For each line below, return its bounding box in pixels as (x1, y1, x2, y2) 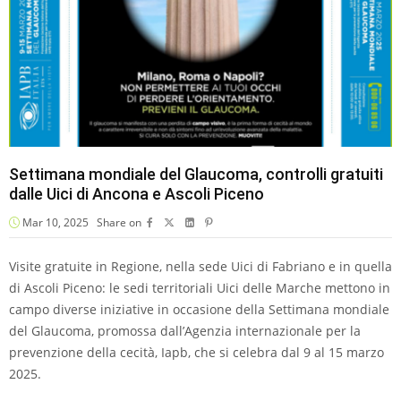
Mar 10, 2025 (20, 215, 89, 231)
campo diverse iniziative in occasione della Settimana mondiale (9, 301, 389, 319)
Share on (97, 215, 141, 231)
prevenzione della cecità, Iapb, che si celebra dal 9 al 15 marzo (9, 344, 384, 362)
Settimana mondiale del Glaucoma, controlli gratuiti (9, 165, 383, 184)
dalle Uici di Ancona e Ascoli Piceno (9, 184, 264, 204)
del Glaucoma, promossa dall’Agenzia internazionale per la (9, 322, 361, 340)
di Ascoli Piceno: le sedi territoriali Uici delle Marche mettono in (9, 279, 390, 297)
